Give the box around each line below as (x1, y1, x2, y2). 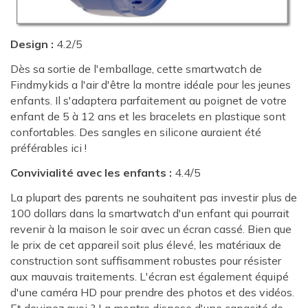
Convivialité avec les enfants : (10, 165, 172, 179)
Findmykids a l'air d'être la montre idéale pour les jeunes (10, 78, 291, 92)
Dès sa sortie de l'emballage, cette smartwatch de (10, 62, 262, 76)
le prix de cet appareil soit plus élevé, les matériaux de (10, 237, 281, 252)
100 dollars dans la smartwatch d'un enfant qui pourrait (10, 206, 289, 220)
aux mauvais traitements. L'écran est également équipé (10, 269, 289, 283)
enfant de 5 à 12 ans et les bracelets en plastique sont (10, 109, 286, 124)
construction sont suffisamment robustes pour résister (10, 253, 281, 267)
